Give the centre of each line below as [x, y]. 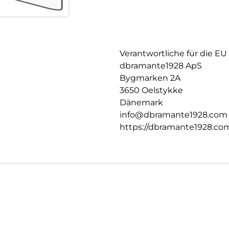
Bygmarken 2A [150, 78]
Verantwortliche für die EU [173, 54]
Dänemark [141, 103]
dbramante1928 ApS [161, 66]
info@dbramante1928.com [174, 115]
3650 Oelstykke [151, 90]
